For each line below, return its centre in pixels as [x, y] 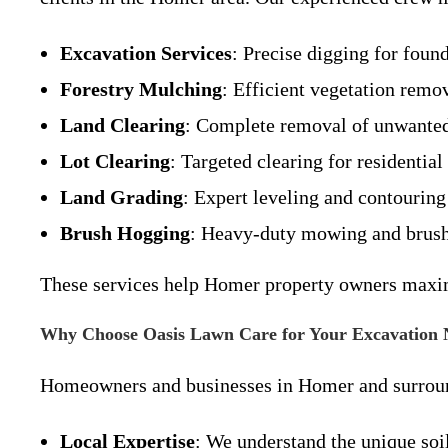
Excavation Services [146, 53]
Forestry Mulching [141, 89]
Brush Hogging [125, 233]
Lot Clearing [115, 161]
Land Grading [121, 197]
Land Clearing [122, 125]
